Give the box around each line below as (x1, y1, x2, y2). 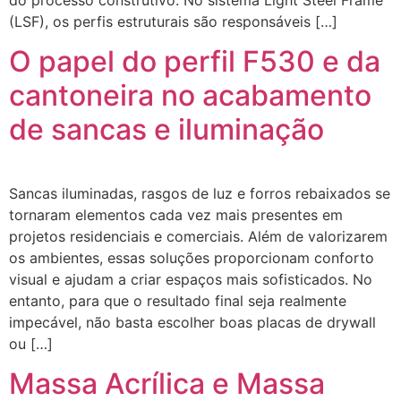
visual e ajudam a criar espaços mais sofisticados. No (9, 269, 372, 288)
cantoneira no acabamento (9, 77, 371, 113)
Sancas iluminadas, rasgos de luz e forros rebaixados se (9, 183, 390, 202)
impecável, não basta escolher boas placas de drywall (9, 312, 376, 331)
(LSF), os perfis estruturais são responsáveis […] (9, 12, 337, 30)
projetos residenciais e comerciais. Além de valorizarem (9, 226, 388, 245)
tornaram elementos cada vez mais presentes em (9, 205, 343, 224)
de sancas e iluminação (9, 111, 324, 147)
